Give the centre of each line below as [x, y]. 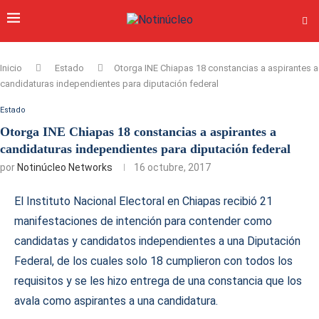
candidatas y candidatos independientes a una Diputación [157, 241]
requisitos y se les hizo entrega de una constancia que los [158, 281]
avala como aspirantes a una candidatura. [116, 301]
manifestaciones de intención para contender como [143, 221]
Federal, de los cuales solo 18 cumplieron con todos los [153, 261]
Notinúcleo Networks [65, 167]
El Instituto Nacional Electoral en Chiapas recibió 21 [143, 201]
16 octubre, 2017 [172, 167]
